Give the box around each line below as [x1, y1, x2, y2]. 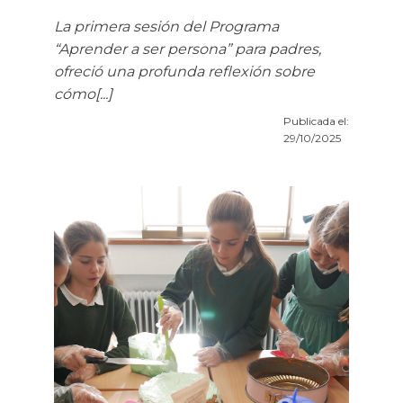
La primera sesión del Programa [54, 18, 279, 36]
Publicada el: [283, 114, 349, 129]
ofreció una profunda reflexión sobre [54, 63, 315, 81]
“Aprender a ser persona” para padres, [54, 40, 321, 58]
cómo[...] [54, 85, 112, 103]
